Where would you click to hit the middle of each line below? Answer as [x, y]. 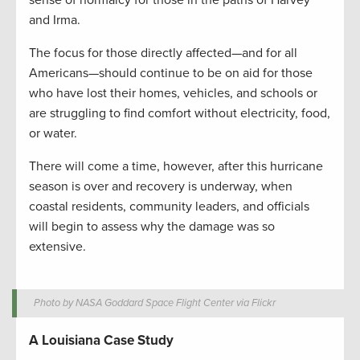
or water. [53, 134]
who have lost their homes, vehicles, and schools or [173, 94]
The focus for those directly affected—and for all [163, 53]
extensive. [57, 247]
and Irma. [55, 20]
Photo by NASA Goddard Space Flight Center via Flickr [155, 303]
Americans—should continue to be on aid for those [171, 74]
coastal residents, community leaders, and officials [169, 207]
